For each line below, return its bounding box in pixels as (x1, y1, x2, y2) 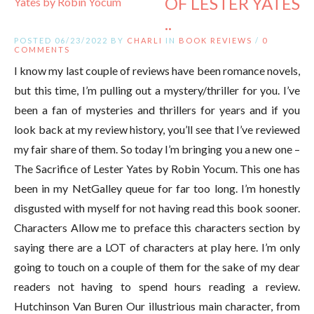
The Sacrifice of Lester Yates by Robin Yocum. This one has (14, 161, 300, 175)
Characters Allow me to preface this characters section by (14, 220, 300, 234)
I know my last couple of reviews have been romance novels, (14, 63, 300, 77)
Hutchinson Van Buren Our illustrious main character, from (14, 299, 300, 313)
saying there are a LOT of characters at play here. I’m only (14, 240, 300, 254)
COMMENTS (14, 44, 70, 54)
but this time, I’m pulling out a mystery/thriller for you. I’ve (14, 83, 300, 97)
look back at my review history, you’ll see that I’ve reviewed (14, 122, 300, 136)
